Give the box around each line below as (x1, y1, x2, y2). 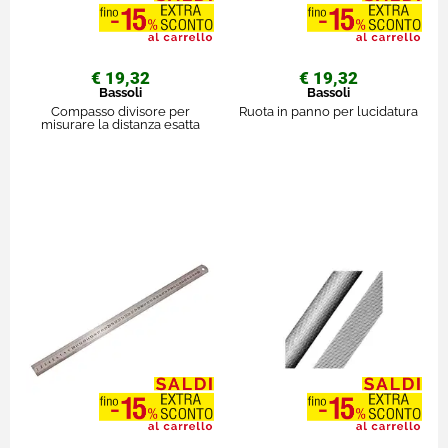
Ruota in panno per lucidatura (238, 104, 418, 120)
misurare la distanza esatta (40, 117, 200, 133)
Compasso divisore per (50, 104, 190, 120)
